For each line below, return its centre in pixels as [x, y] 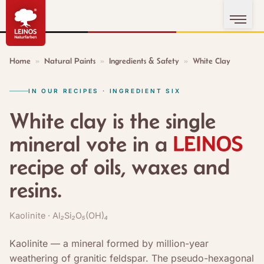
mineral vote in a [91, 144]
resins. [36, 190]
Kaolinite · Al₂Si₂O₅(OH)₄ [59, 215]
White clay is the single [113, 121]
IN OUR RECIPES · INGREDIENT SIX [105, 91]
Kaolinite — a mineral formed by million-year [109, 243]
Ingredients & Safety [144, 61]
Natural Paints [70, 61]
